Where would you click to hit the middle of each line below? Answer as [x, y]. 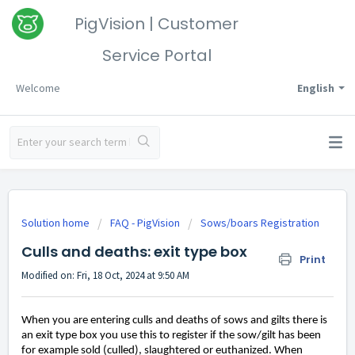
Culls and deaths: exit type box [134, 252]
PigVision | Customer [157, 24]
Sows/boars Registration [260, 223]
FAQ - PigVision [145, 223]
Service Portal [157, 55]
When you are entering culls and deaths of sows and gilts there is [174, 321]
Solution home [57, 223]
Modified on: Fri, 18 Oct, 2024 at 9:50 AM [105, 275]
